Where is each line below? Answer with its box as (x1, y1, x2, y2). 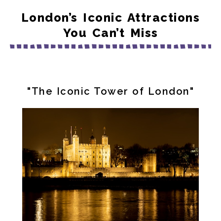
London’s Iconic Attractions (21, 10, 200, 25)
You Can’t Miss (63, 25, 158, 40)
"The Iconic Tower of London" (27, 85, 194, 97)
